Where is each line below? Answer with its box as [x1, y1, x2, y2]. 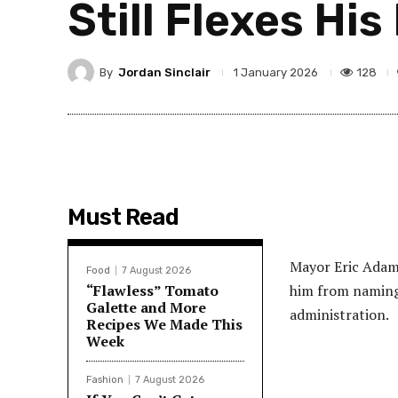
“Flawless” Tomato [86, 281, 219, 300]
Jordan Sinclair [118, 65, 211, 79]
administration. [290, 305, 389, 324]
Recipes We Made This [86, 314, 243, 334]
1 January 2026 [234, 66, 318, 80]
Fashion [86, 374, 123, 386]
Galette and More [86, 298, 206, 317]
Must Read [68, 203, 179, 231]
